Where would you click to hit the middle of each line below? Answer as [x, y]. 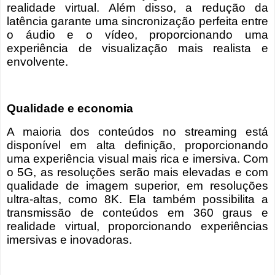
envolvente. [37, 62]
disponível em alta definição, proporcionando [137, 145]
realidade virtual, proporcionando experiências [137, 226]
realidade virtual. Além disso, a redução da [137, 8]
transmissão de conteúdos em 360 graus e [137, 212]
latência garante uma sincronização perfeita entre [137, 21]
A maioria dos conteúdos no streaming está [137, 131]
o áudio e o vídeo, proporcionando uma [137, 35]
